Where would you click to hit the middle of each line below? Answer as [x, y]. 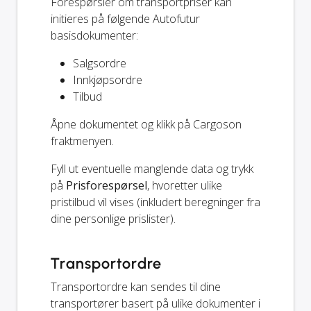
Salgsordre [100, 63]
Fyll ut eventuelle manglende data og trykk [152, 168]
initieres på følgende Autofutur [125, 18]
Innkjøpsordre [108, 79]
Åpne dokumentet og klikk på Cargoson [146, 124]
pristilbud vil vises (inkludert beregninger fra [155, 202]
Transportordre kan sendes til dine [136, 286]
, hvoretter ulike [185, 185]
